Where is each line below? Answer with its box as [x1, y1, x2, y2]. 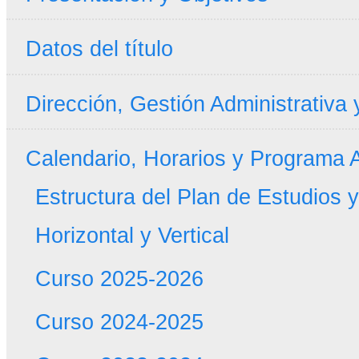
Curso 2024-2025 [34, 309, 204, 335]
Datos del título [25, 36, 173, 62]
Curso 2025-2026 [34, 266, 204, 292]
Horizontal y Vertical [34, 223, 229, 248]
